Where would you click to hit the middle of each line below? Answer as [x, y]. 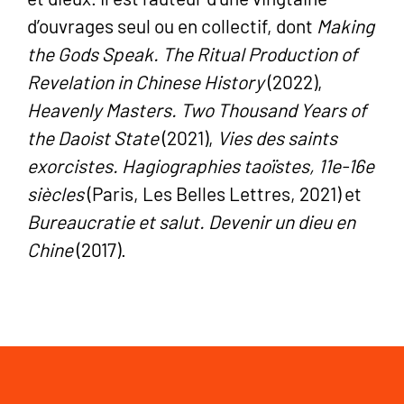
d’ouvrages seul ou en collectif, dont [172, 25]
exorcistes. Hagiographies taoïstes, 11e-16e [201, 165]
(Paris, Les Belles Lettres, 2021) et [223, 193]
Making [345, 25]
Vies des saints [277, 137]
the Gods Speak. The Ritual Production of [192, 53]
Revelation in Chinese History [146, 81]
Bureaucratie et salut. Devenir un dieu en [191, 221]
